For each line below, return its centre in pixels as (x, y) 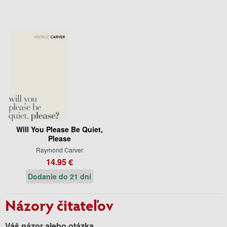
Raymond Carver (59, 149)
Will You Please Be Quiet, (59, 129)
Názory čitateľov (59, 204)
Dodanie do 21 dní (59, 176)
